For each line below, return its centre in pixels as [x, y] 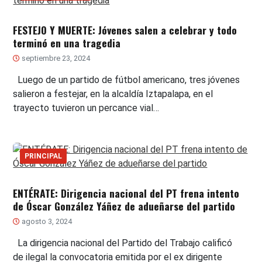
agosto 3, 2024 [46, 222]
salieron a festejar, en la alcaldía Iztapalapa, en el [113, 94]
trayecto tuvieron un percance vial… [86, 108]
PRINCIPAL [44, 156]
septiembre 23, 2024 [55, 58]
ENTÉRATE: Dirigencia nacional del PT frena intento [126, 193]
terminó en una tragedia [67, 43]
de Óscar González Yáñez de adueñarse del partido [124, 206]
